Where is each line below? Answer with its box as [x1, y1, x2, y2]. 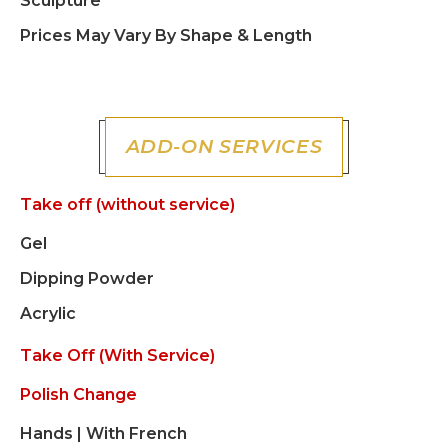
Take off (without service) [20, 195, 235, 214]
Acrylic [20, 304, 76, 323]
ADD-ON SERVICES [125, 135, 323, 158]
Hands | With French [20, 424, 187, 443]
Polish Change [20, 385, 137, 404]
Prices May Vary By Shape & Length [20, 26, 312, 45]
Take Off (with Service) [20, 346, 215, 365]
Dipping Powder [20, 269, 154, 288]
